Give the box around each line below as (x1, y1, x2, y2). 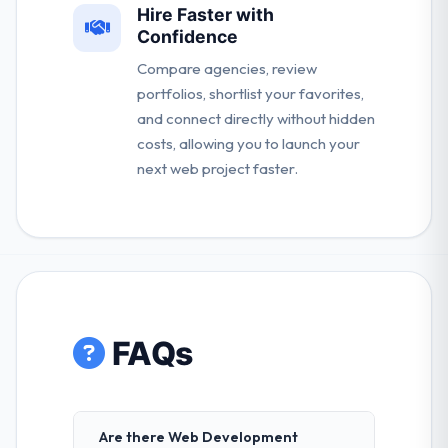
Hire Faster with (137, 4, 274, 26)
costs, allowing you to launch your (137, 134, 360, 154)
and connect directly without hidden (137, 109, 375, 129)
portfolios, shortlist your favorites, (137, 84, 364, 104)
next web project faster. (137, 159, 298, 179)
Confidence (137, 26, 238, 48)
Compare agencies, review (137, 59, 317, 79)
